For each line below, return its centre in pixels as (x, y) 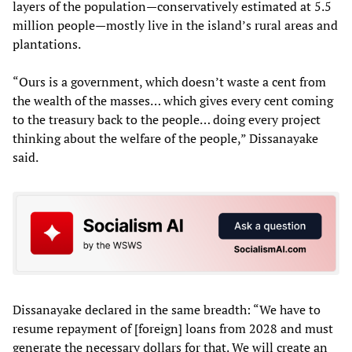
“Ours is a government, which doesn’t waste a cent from (169, 82)
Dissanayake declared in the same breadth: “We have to (167, 309)
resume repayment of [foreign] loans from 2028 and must (173, 328)
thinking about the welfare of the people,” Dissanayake (165, 139)
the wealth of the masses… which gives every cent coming (173, 101)
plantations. (47, 44)
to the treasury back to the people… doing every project (167, 120)
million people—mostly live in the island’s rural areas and (175, 26)
